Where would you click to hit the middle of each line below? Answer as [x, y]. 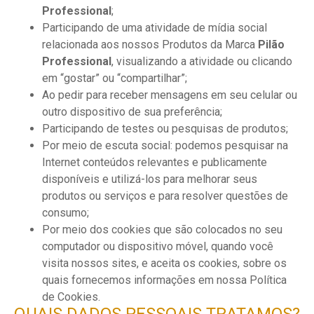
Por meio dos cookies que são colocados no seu [162, 230]
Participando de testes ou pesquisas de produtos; [165, 129]
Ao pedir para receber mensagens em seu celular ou [170, 95]
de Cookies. [71, 297]
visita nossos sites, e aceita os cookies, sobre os [164, 263]
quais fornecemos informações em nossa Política [164, 280]
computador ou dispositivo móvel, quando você [158, 246]
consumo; [66, 213]
